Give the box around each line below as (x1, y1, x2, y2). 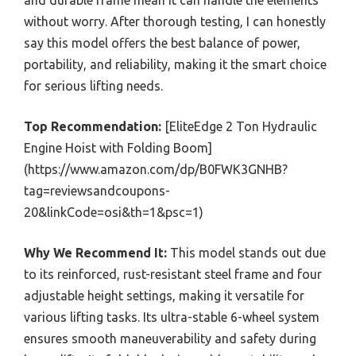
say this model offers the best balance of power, (24, 36, 300, 50)
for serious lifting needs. (24, 79, 163, 93)
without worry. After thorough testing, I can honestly (24, 14, 326, 29)
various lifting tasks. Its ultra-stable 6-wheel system (24, 310, 319, 324)
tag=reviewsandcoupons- (24, 184, 170, 198)
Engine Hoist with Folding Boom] (24, 141, 212, 155)
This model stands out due (167, 246, 326, 260)
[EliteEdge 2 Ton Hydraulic (161, 119, 317, 133)
